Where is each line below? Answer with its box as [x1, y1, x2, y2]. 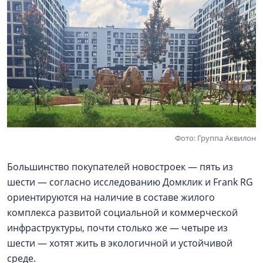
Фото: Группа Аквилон [175, 132, 256, 143]
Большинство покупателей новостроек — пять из [7, 160, 233, 173]
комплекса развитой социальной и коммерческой [7, 205, 238, 219]
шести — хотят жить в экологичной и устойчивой [7, 236, 232, 249]
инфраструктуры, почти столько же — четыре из [7, 221, 228, 234]
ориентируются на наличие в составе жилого [7, 190, 215, 204]
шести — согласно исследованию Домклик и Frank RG [7, 175, 253, 188]
